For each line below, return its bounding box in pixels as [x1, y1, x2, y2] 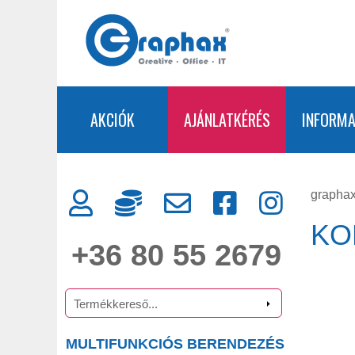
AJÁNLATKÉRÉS [184, 108, 270, 132]
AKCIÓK [90, 108, 135, 132]
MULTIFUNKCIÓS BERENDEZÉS [66, 336, 284, 352]
